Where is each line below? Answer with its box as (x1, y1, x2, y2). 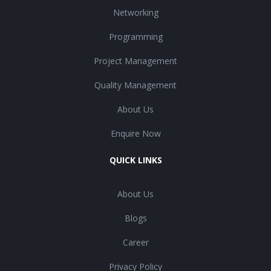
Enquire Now (110, 128, 161, 140)
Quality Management (94, 79, 177, 91)
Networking (113, 7, 158, 19)
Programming (108, 31, 163, 43)
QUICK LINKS (109, 154, 162, 166)
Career (122, 237, 149, 249)
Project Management (94, 55, 177, 67)
